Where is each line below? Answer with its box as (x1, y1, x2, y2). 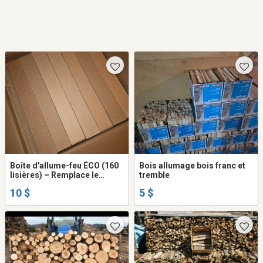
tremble (139, 170, 170, 180)
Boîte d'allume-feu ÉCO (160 (10, 161, 119, 171)
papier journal (10, 180, 64, 190)
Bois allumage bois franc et (139, 161, 245, 171)
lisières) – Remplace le (10, 170, 99, 180)
